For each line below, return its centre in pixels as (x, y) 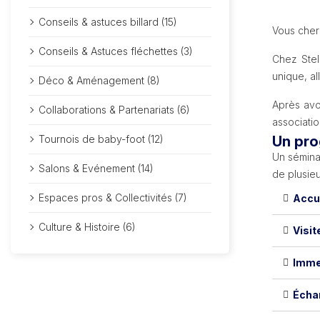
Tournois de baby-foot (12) (101, 139)
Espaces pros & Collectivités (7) (113, 197)
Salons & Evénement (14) (96, 168)
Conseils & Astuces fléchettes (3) (116, 51)
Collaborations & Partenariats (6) (114, 110)
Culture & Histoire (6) (87, 227)
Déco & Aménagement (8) (99, 80)
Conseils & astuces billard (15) (108, 22)
